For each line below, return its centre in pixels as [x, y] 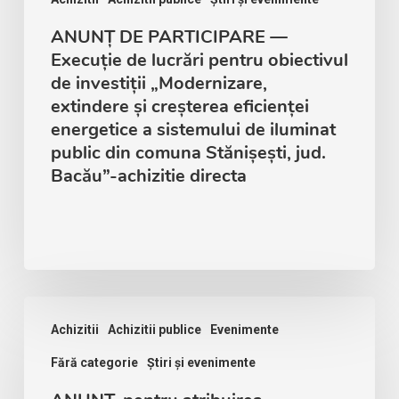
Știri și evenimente [201, 362]
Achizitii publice [154, 329]
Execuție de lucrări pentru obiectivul [199, 60]
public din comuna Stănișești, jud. [188, 152]
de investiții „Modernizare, [159, 83]
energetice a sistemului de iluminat [193, 129]
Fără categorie [94, 362]
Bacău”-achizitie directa [148, 175]
